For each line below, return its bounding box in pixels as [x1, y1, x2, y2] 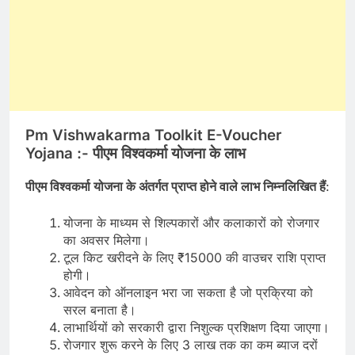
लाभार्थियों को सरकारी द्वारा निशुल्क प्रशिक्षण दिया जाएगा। [63, 319, 330, 335]
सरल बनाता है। [63, 301, 136, 318]
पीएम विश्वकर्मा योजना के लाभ [93, 144, 246, 162]
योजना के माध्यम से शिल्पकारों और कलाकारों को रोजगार [63, 214, 319, 231]
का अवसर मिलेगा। [63, 231, 150, 248]
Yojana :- [25, 144, 93, 162]
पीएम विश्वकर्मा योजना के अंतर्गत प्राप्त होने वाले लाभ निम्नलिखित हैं [25, 177, 326, 194]
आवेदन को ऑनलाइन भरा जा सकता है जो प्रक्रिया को [63, 284, 313, 300]
